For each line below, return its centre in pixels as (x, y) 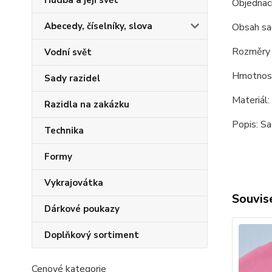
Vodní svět (68, 52)
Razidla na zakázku (87, 104)
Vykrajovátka (74, 183)
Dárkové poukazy (82, 209)
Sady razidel (72, 78)
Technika (64, 131)
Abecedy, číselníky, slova (98, 26)
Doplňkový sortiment (92, 235)
